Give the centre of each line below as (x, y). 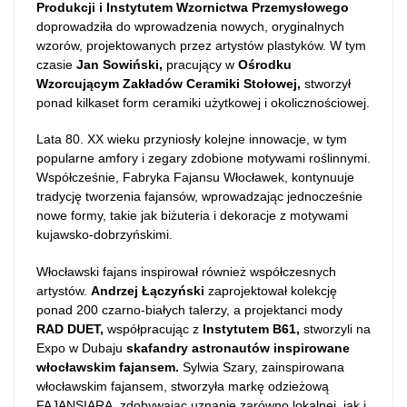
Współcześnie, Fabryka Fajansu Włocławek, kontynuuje (195, 178)
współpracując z (153, 328)
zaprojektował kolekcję (271, 290)
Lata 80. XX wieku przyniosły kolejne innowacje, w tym (192, 139)
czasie (56, 64)
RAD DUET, (70, 328)
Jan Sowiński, (119, 64)
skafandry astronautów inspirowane (238, 347)
